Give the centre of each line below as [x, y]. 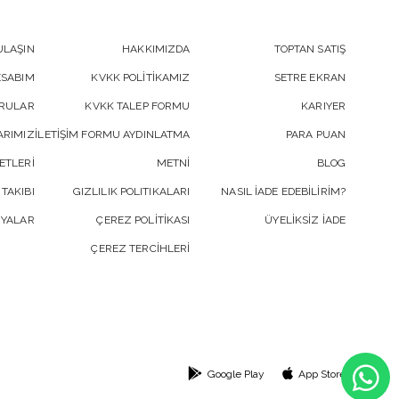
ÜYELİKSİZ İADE [305, 220]
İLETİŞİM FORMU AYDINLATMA [113, 135]
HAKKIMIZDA [156, 49]
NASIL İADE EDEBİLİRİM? [284, 192]
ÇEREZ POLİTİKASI [143, 220]
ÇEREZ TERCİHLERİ [141, 249]
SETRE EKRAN [310, 78]
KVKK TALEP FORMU [138, 106]
